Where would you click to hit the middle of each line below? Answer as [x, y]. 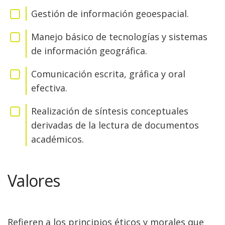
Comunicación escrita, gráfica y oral [108, 74]
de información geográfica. [89, 51]
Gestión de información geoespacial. [110, 14]
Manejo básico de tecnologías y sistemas [119, 37]
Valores [34, 181]
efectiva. [49, 88]
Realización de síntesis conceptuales [110, 111]
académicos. [58, 139]
